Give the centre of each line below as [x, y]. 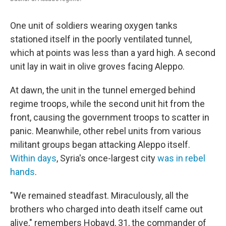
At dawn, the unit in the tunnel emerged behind [103, 90]
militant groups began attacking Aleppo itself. [100, 145]
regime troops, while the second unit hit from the [107, 104]
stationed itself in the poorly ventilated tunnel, [101, 39]
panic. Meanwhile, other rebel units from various [106, 131]
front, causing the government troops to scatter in [110, 117]
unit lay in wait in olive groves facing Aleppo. [97, 66]
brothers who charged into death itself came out [106, 209]
